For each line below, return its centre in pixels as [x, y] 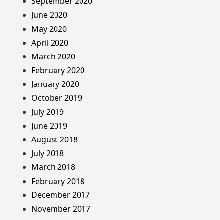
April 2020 [50, 42]
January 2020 [55, 84]
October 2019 [57, 98]
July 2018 [48, 153]
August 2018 [55, 140]
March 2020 [53, 56]
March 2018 [53, 167]
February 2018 [58, 181]
